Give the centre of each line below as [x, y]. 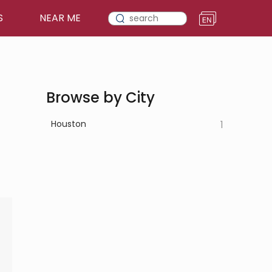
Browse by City [100, 97]
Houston [69, 124]
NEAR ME [60, 18]
